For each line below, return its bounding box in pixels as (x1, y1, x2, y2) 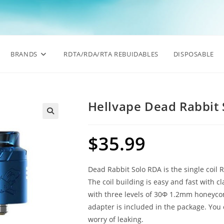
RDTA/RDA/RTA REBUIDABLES (63, 49, 158, 58)
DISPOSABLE (173, 49, 214, 58)
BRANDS (10, 49, 37, 58)
